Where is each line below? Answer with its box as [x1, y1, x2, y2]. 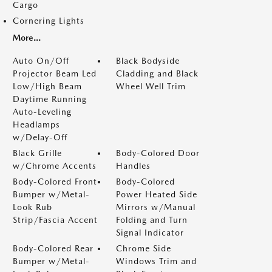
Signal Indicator [116, 228, 184, 237]
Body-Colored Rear [13, 243, 93, 253]
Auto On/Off [13, 56, 69, 66]
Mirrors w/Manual [116, 202, 195, 212]
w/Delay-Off [13, 132, 67, 142]
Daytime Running [13, 94, 87, 104]
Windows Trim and [116, 256, 197, 266]
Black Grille [13, 148, 62, 158]
